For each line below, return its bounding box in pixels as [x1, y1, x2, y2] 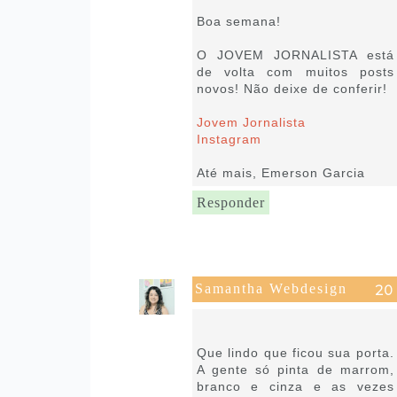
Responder [196, 194, 265, 210]
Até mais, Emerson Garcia [196, 165, 365, 180]
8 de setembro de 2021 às [194, 309, 346, 320]
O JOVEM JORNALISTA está [196, 47, 394, 62]
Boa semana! [196, 13, 281, 28]
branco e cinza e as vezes [196, 378, 394, 393]
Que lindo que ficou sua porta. [196, 345, 394, 360]
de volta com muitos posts [196, 64, 394, 79]
